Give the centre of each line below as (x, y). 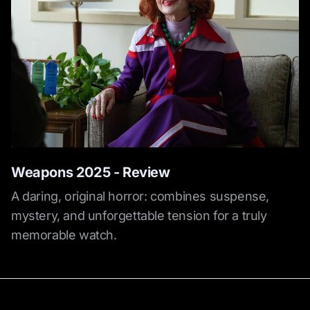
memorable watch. (64, 235)
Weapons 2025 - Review (91, 172)
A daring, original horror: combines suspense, (140, 196)
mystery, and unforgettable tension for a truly (139, 215)
